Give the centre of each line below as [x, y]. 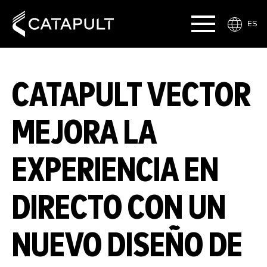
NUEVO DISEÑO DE [127, 246]
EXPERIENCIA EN [115, 171]
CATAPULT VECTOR [131, 96]
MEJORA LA [84, 133]
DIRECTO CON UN [119, 209]
